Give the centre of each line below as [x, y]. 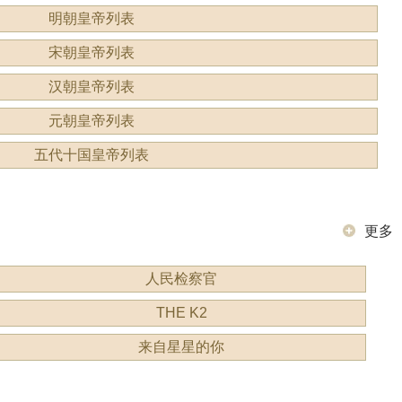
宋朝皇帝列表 [92, 52]
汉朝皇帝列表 [92, 87]
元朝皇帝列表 [92, 121]
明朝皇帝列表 [92, 18]
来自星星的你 [182, 347]
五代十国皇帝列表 [92, 155]
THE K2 [181, 313]
